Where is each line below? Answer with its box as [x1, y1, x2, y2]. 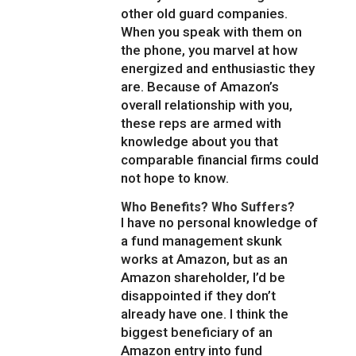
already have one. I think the [121, 306, 289, 323]
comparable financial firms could [121, 152, 319, 168]
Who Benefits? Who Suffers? [121, 199, 296, 215]
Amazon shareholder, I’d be [121, 269, 286, 286]
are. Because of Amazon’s [121, 79, 280, 95]
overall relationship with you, [121, 97, 293, 114]
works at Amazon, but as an [121, 251, 288, 268]
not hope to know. [121, 170, 230, 187]
